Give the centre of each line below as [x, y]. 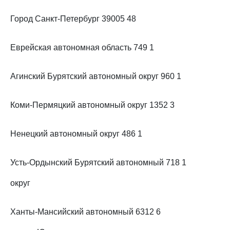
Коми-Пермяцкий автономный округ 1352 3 [92, 105]
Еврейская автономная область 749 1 [82, 47]
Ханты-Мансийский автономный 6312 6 [85, 212]
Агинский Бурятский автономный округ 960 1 [96, 76]
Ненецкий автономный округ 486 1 [76, 134]
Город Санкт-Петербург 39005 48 [73, 19]
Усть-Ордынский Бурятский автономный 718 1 [98, 162]
